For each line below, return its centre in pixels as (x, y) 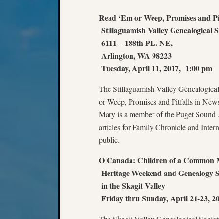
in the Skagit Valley (132, 186)
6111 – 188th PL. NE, (136, 43)
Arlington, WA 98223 (135, 55)
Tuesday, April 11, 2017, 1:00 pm (155, 68)
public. (109, 140)
